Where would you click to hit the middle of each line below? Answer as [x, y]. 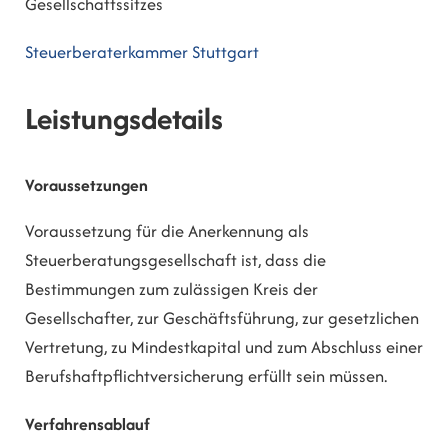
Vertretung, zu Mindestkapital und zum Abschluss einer [224, 347]
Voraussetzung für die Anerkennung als [167, 231]
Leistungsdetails [124, 119]
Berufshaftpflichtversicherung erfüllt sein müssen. [206, 376]
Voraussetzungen [86, 184]
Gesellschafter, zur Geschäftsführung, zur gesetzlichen [222, 318]
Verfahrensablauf [87, 423]
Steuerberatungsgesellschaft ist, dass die [175, 260]
